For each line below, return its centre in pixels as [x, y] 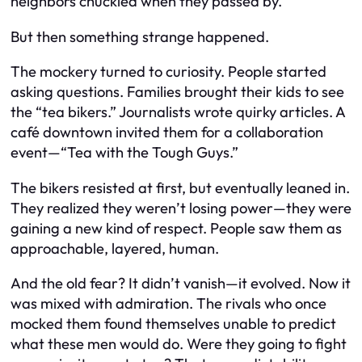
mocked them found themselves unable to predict [173, 324]
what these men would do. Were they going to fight [179, 344]
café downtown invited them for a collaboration [167, 133]
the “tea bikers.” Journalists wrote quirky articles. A [178, 112]
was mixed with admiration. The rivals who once [168, 304]
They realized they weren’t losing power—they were [181, 208]
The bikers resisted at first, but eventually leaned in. [180, 187]
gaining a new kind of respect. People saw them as [176, 228]
